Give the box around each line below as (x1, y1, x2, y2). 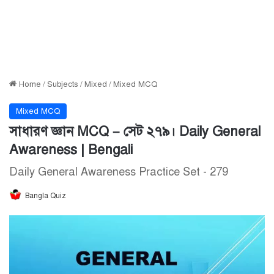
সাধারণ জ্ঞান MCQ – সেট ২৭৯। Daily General (9, 123, 261, 139)
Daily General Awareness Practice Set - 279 (9, 165, 228, 179)
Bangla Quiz (25, 191, 66, 200)
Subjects (47, 80, 78, 89)
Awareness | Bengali (9, 141, 133, 158)
